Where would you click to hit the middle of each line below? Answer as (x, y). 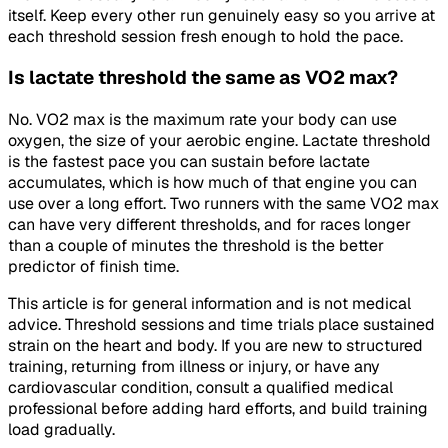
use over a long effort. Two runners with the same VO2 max (223, 203)
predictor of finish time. (93, 266)
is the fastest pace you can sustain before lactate (189, 161)
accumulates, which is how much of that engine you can (212, 182)
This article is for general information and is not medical (209, 303)
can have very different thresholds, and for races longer (209, 224)
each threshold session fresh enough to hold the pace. (205, 36)
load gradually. (61, 429)
